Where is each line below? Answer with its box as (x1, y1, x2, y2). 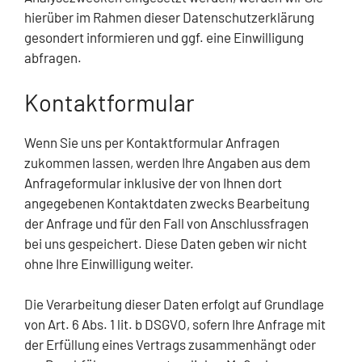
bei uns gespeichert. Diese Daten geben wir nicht (24, 234, 307, 251)
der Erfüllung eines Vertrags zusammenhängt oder (24, 336, 316, 353)
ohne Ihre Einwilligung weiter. (24, 255, 194, 271)
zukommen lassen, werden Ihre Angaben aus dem (24, 154, 310, 170)
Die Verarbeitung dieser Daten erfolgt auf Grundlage (24, 296, 324, 313)
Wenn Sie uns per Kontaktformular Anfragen (24, 133, 280, 150)
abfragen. (24, 49, 82, 66)
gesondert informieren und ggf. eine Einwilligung (24, 29, 304, 46)
